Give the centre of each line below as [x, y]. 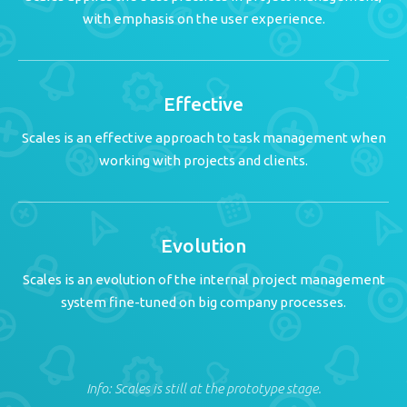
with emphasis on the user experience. [203, 18]
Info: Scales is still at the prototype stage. [203, 388]
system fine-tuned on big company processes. [203, 302]
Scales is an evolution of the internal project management [203, 279]
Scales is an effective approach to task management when [203, 137]
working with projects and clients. [203, 160]
